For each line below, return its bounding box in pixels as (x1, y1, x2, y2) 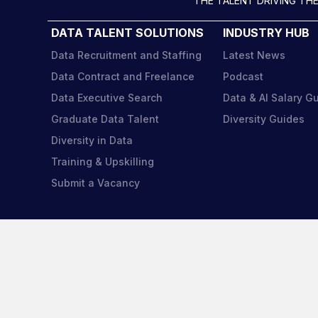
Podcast (223, 70, 264, 83)
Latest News (223, 49, 286, 62)
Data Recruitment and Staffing (51, 49, 202, 62)
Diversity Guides (223, 113, 305, 126)
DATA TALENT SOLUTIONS (51, 26, 204, 40)
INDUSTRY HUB (223, 26, 310, 40)
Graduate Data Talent (51, 113, 160, 126)
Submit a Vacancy (51, 177, 141, 190)
